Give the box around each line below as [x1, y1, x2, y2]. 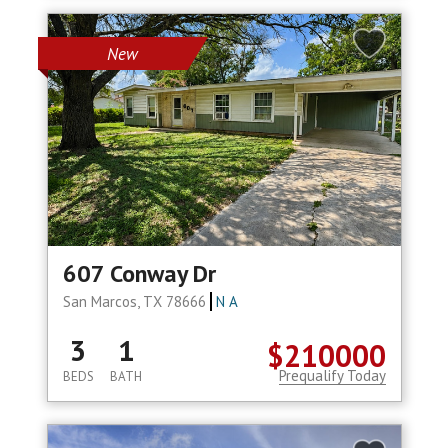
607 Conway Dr [62, 258, 216, 290]
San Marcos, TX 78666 [62, 292, 210, 312]
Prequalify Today [278, 366, 386, 386]
